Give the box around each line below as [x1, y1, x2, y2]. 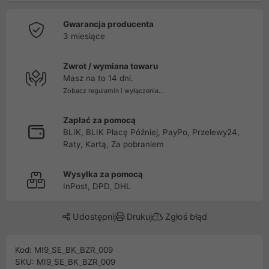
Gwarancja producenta [63, 19, 154, 29]
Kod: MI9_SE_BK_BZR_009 [15, 245, 113, 255]
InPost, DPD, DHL [63, 181, 131, 191]
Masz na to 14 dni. [63, 73, 133, 83]
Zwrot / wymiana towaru [63, 61, 158, 71]
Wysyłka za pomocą [63, 169, 143, 179]
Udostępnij [70, 211, 116, 222]
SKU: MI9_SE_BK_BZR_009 [15, 257, 115, 267]
